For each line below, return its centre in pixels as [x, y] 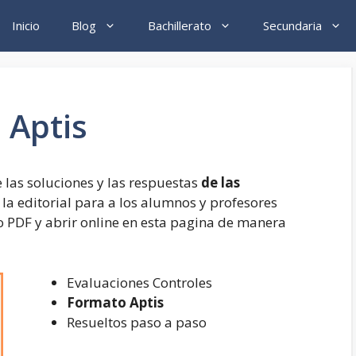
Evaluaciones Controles [139, 282]
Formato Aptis [115, 302]
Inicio [26, 25]
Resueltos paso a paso [137, 322]
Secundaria [292, 25]
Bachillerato [180, 25]
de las [221, 182]
